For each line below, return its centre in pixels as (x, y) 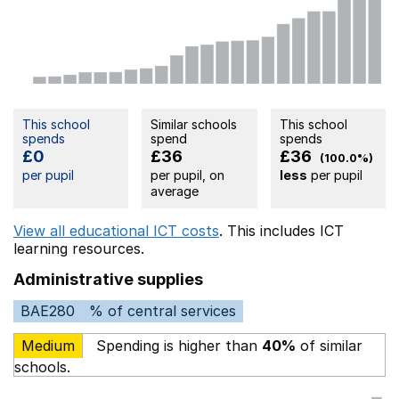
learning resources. (79, 248)
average (175, 191)
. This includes (269, 230)
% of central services (163, 310)
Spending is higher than (177, 345)
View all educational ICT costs (116, 230)
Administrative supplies (108, 279)
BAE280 (48, 310)
